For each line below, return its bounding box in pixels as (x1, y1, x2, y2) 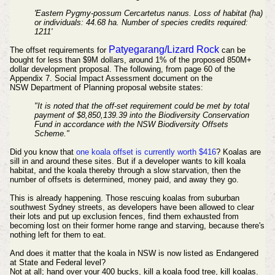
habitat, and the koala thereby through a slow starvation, (9, 166, 212, 176)
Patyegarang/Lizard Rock (108, 44, 219, 55)
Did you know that (9, 147, 76, 157)
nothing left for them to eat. (9, 230, 109, 240)
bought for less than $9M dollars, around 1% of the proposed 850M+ (9, 55, 252, 65)
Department (30, 83, 72, 93)
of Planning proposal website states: (71, 83, 203, 93)
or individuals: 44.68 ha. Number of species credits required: (34, 17, 248, 27)
